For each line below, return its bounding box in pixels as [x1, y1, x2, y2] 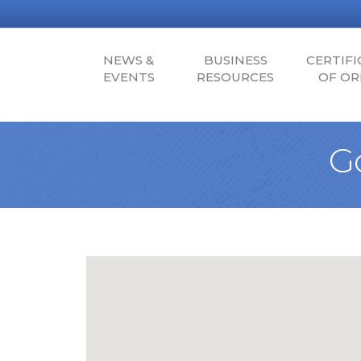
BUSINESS [203, 52, 268, 68]
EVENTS [102, 69, 155, 85]
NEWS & [103, 52, 154, 68]
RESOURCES [197, 69, 274, 85]
